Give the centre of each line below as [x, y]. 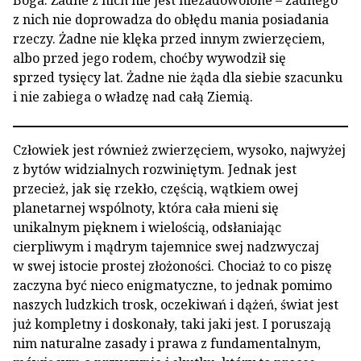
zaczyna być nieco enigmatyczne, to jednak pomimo [172, 285]
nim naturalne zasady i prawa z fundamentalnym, [167, 343]
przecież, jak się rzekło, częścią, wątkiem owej [156, 189]
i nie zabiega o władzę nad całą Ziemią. [133, 97]
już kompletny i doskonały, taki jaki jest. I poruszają [172, 324]
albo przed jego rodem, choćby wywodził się [149, 58]
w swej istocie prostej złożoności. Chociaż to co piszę [172, 266]
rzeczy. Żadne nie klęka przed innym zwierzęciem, [169, 39]
